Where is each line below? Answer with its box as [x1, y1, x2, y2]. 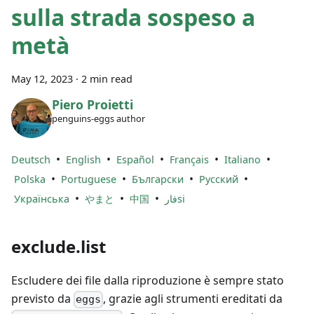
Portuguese [61, 172, 116, 186]
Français [170, 153, 209, 167]
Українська [14, 192, 69, 206]
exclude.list [11, 235, 106, 259]
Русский [199, 172, 238, 186]
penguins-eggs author [51, 111, 145, 125]
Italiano [224, 153, 261, 167]
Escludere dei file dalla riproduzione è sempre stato [11, 273, 284, 289]
